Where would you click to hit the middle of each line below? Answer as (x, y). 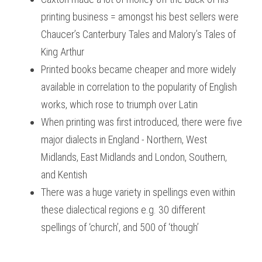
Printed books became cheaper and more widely (139, 69)
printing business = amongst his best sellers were (140, 17)
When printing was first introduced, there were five (142, 122)
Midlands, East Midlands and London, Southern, (134, 157)
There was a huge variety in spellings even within (138, 192)
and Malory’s (177, 34)
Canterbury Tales (116, 34)
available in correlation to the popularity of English (139, 87)
